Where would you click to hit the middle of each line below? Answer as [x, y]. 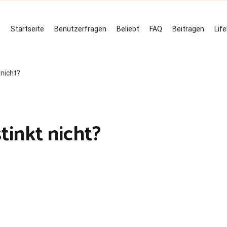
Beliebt [128, 29]
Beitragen [188, 29]
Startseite [27, 29]
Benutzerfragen [80, 29]
